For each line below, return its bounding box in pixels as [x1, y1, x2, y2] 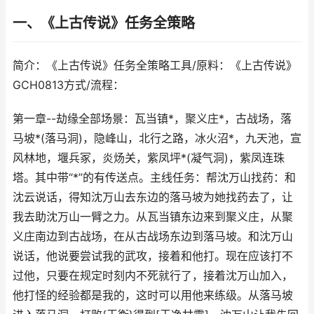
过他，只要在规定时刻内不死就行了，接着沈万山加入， [13, 269, 293, 282]
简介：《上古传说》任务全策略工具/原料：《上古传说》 [13, 59, 297, 72]
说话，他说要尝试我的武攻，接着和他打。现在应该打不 [13, 250, 293, 263]
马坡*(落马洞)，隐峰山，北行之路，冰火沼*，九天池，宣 [13, 132, 301, 145]
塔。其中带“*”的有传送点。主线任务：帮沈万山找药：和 [13, 171, 296, 184]
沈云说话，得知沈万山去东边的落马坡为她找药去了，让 [13, 191, 293, 204]
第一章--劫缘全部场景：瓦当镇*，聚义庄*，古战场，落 [13, 112, 292, 125]
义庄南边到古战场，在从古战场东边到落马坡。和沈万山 [13, 230, 293, 243]
